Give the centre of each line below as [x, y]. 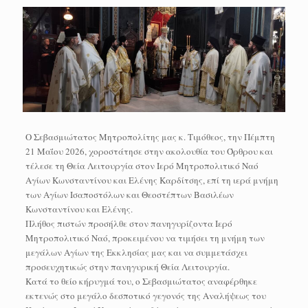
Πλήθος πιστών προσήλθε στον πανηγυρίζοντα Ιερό [129, 223]
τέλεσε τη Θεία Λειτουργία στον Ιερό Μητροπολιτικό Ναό [142, 165]
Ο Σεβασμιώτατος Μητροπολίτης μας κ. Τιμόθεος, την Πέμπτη [150, 136]
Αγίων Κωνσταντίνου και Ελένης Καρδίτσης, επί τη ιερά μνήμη [152, 180]
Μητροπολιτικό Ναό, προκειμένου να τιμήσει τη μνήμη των [145, 238]
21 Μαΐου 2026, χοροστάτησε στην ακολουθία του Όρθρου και [149, 151]
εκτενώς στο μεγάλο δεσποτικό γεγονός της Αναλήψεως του [145, 295]
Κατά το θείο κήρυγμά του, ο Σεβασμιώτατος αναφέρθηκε [141, 281]
